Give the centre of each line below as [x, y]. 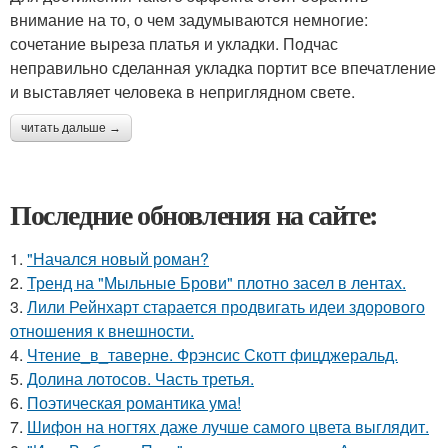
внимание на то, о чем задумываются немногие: [189, 20]
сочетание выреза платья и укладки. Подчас [174, 44]
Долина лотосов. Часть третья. [140, 379]
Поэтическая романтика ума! [134, 403]
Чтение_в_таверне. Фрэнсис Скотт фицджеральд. [212, 355]
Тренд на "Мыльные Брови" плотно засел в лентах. [216, 283]
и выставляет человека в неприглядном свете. [182, 92]
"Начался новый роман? [118, 259]
